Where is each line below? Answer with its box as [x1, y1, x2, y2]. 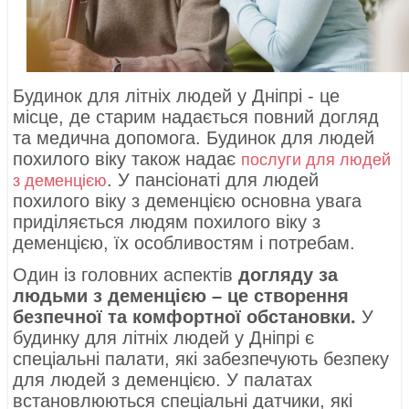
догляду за [238, 265, 339, 286]
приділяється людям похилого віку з [13, 212, 321, 233]
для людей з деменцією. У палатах [13, 370, 313, 391]
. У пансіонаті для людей [107, 170, 320, 191]
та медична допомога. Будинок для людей [13, 128, 375, 149]
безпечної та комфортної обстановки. [13, 307, 357, 328]
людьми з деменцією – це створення [13, 286, 350, 307]
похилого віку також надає [13, 149, 242, 170]
